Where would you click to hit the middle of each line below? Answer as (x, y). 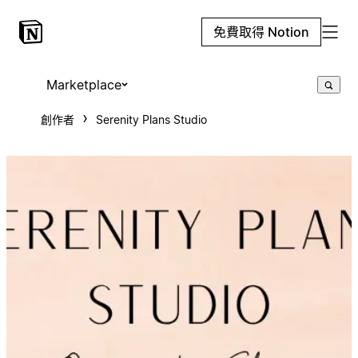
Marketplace (84, 85)
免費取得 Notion (261, 32)
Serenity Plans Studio (151, 119)
